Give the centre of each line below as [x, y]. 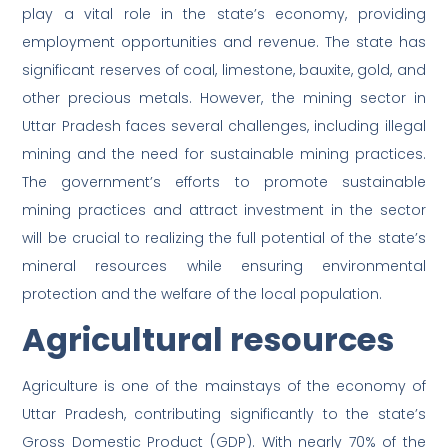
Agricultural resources [208, 340]
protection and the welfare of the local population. [202, 294]
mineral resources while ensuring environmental [224, 266]
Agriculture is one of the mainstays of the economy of [224, 386]
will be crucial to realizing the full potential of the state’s [224, 238]
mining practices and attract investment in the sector [224, 210]
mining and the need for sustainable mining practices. [224, 154]
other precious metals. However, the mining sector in [224, 98]
